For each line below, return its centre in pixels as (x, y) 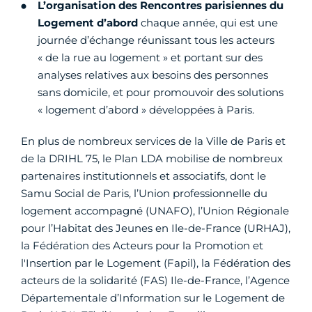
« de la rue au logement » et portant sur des (150, 58)
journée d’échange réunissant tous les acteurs (156, 40)
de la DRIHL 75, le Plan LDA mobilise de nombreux (152, 159)
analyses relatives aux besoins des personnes (153, 75)
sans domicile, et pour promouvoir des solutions (161, 93)
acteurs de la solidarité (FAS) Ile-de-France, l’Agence (155, 281)
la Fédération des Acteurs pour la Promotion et (142, 246)
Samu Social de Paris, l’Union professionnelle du (144, 194)
